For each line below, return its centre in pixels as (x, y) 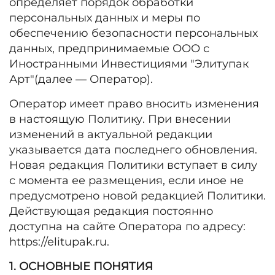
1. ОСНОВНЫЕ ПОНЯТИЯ (81, 266)
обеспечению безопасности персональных (134, 33)
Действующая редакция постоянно (111, 211)
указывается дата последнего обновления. (133, 150)
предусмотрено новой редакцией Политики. (137, 196)
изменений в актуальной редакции (111, 134)
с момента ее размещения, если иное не (126, 180)
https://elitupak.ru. (62, 242)
